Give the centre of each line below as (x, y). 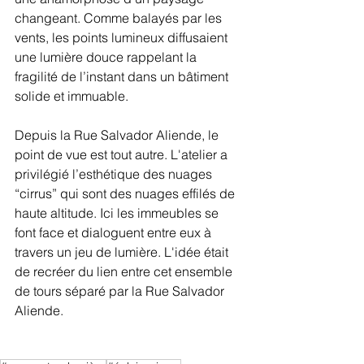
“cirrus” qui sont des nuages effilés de (126, 193)
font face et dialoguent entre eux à (115, 232)
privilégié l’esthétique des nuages (115, 173)
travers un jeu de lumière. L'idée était (123, 251)
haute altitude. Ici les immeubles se (118, 212)
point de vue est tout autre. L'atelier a (123, 154)
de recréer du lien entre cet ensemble (125, 271)
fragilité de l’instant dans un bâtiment (123, 76)
